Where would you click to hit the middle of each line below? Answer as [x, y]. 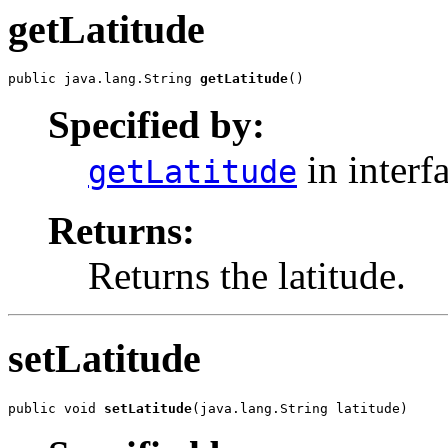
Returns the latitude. [247, 276]
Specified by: [156, 125]
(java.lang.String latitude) [300, 408]
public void [56, 408]
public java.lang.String [104, 79]
